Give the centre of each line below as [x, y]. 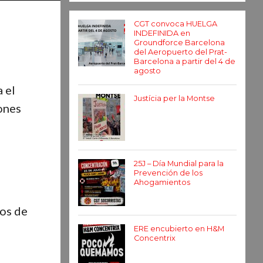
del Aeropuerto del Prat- [181, 52]
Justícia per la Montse [174, 98]
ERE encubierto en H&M [179, 229]
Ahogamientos [162, 182]
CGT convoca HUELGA [176, 24]
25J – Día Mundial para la [179, 163]
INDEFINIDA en [162, 33]
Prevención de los [168, 173]
